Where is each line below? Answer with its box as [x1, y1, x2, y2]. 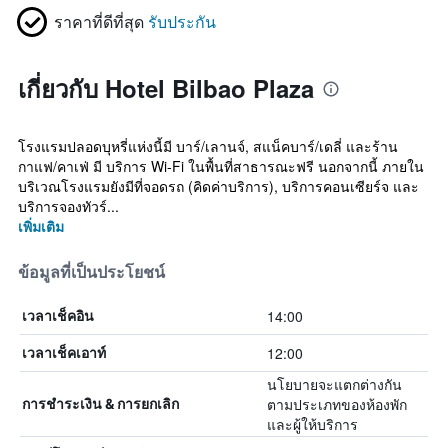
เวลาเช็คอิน [22, 307, 94, 324]
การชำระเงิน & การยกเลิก [22, 395, 179, 412]
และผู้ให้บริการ [266, 414, 358, 434]
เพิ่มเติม [18, 216, 64, 236]
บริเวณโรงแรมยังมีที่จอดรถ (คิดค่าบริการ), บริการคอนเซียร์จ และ [18, 176, 419, 196]
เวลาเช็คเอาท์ [22, 344, 106, 361]
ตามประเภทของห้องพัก [266, 394, 407, 414]
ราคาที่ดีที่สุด [54, 10, 144, 33]
